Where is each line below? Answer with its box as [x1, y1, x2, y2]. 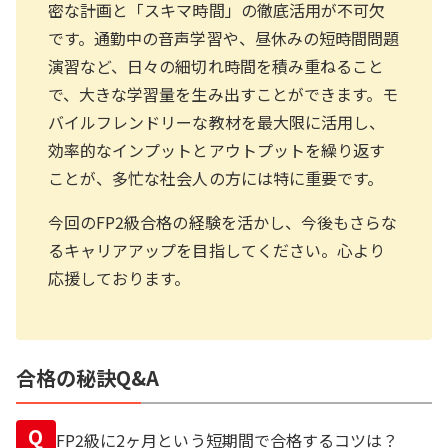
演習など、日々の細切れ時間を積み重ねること [48, 54, 385, 78]
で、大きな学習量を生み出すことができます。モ [48, 82, 399, 106]
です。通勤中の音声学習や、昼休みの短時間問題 [48, 26, 400, 50]
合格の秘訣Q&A [16, 363, 160, 392]
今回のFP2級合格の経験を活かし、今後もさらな [48, 210, 398, 234]
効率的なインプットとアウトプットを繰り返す [48, 138, 386, 162]
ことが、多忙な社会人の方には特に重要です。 [48, 166, 384, 190]
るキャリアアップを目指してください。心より [48, 238, 386, 262]
